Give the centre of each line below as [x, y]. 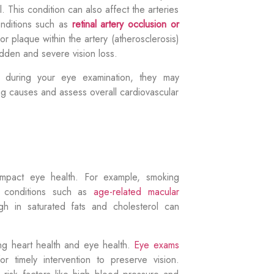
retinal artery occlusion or [125, 24]
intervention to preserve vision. [108, 259]
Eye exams [157, 245]
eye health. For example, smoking [102, 177]
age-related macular [136, 192]
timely [26, 259]
